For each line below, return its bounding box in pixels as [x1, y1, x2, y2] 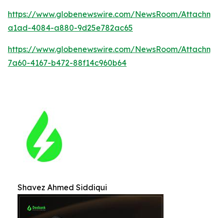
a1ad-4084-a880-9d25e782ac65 [8, 22, 133, 33]
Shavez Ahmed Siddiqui [18, 182, 107, 192]
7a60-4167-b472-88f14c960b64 [8, 57, 127, 68]
